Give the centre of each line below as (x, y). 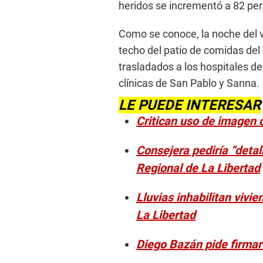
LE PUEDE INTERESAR (190, 105)
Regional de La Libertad (198, 168)
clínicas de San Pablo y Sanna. (189, 83)
